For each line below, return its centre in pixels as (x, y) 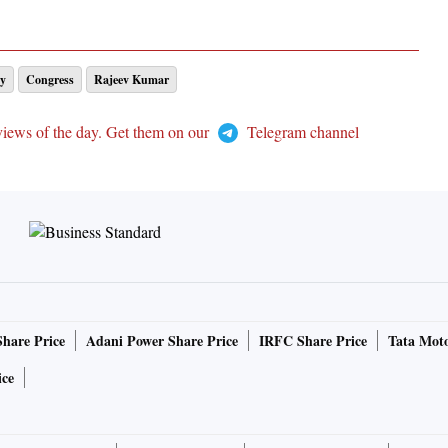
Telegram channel (300, 132)
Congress (50, 80)
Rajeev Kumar (131, 80)
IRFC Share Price (313, 341)
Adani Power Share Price (162, 341)
